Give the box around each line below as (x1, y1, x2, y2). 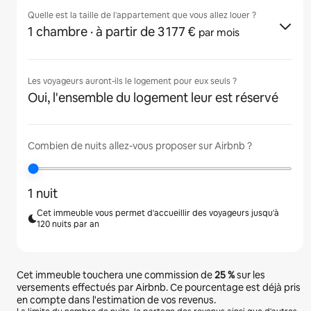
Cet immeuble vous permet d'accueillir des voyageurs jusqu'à (37, 208, 280, 219)
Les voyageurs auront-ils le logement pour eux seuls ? (28, 76, 237, 87)
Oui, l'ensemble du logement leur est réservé (28, 90, 278, 106)
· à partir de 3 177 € (96, 24, 199, 40)
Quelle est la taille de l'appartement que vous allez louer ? (28, 10, 256, 21)
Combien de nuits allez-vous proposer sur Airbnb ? (28, 140, 252, 152)
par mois (199, 26, 239, 39)
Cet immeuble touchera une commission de (17, 269, 215, 281)
